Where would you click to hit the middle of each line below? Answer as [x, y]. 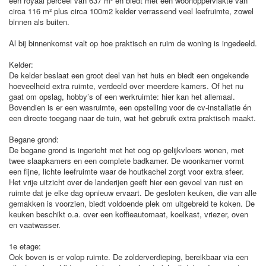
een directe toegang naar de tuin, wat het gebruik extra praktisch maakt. [132, 118]
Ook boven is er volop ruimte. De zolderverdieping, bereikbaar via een [129, 257]
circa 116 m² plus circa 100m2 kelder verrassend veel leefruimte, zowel [131, 11]
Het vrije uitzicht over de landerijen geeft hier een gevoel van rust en [126, 182]
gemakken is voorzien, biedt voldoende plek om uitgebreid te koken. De [132, 203]
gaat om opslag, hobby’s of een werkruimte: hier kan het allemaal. [122, 96]
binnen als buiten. [39, 22]
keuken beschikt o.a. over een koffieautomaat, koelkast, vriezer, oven [129, 214]
